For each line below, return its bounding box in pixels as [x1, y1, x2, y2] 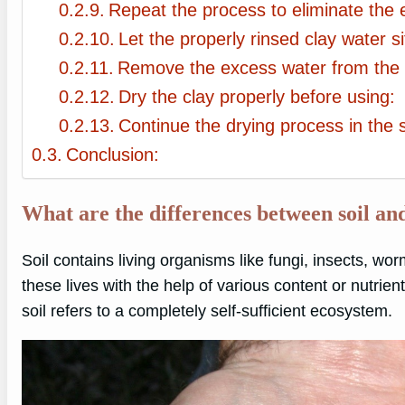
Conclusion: [66, 145, 159, 165]
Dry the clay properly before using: [118, 87, 395, 108]
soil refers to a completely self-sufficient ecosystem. [22, 302, 392, 321]
